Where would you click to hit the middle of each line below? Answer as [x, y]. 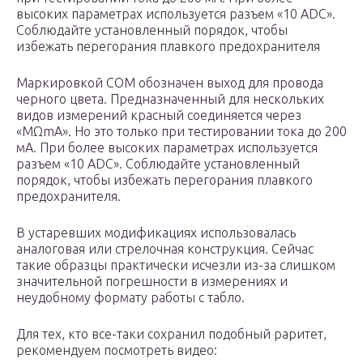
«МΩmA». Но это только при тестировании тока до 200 [181, 132]
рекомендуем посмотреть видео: [117, 350]
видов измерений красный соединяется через [159, 115]
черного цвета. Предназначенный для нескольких [170, 99]
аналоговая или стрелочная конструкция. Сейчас [165, 249]
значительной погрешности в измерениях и [152, 282]
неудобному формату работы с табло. [130, 298]
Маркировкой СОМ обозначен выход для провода [170, 83]
